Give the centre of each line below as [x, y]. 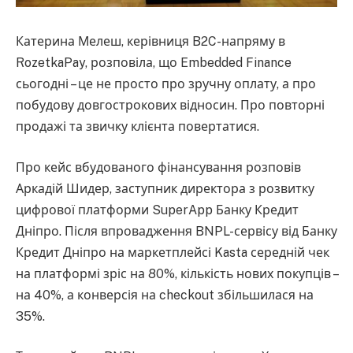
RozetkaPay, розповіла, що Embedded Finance [154, 62]
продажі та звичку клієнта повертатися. [137, 126]
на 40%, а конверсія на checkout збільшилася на [165, 295]
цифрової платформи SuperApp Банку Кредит [157, 210]
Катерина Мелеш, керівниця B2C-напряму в [150, 41]
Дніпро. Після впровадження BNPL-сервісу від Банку [176, 231]
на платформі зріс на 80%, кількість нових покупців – [176, 273]
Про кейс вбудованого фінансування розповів [158, 167]
